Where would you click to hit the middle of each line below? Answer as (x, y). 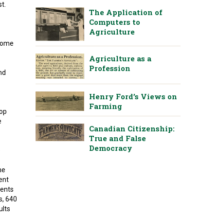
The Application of (126, 12)
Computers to (115, 22)
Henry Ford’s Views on (133, 97)
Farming (106, 106)
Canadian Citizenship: (132, 129)
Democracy (111, 148)
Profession (110, 68)
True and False (118, 138)
